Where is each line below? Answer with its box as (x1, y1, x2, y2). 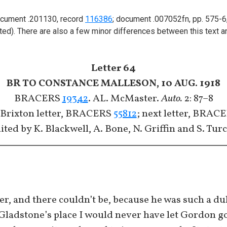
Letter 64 (91, 61, 136, 75)
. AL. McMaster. (88, 92, 161, 106)
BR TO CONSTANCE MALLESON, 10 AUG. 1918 (7, 77, 220, 91)
